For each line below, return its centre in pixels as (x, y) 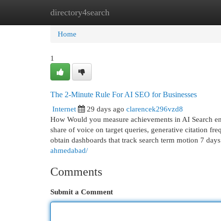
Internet (64, 109)
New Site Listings (126, 12)
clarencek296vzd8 (155, 109)
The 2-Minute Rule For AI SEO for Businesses (124, 94)
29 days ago (106, 109)
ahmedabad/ (69, 150)
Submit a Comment (82, 192)
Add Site (181, 12)
